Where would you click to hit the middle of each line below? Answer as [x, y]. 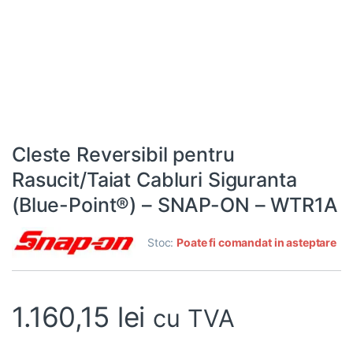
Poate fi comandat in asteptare [256, 243]
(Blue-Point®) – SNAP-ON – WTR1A [175, 205]
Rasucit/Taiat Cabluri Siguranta [154, 180]
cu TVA [194, 318]
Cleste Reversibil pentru [123, 155]
